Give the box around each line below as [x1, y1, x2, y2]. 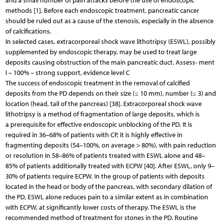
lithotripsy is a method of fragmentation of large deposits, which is [5, 110, 200, 118]
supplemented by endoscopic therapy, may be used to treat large [5, 47, 197, 56]
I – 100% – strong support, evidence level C [5, 68, 130, 77]
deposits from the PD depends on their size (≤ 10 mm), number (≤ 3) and [5, 89, 216, 98]
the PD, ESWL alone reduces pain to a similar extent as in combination [5, 192, 208, 201]
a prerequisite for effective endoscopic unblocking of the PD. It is [5, 120, 192, 129]
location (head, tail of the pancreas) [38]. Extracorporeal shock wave [5, 99, 202, 108]
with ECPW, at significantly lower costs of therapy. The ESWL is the [5, 203, 196, 212]
